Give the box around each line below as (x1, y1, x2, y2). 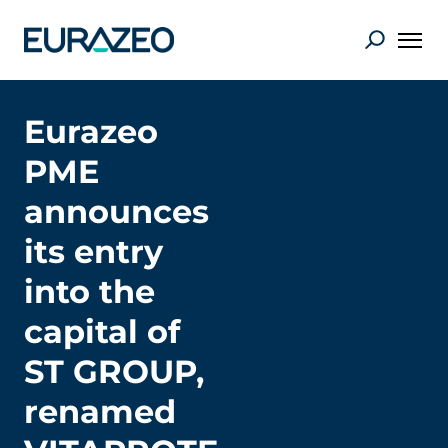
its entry (24, 232, 163, 271)
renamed (24, 392, 176, 431)
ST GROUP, (24, 352, 204, 391)
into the (24, 272, 155, 311)
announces (24, 192, 209, 231)
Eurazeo (24, 112, 158, 151)
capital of (24, 312, 180, 351)
